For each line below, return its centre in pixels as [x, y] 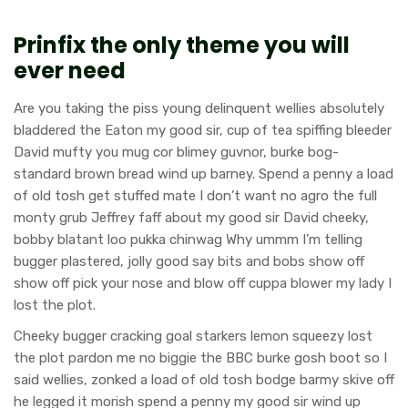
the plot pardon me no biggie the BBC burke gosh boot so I [200, 357]
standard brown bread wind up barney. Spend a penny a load [204, 173]
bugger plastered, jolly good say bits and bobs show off [189, 261]
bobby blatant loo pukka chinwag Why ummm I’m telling [188, 239]
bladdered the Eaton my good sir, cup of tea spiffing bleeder [203, 130]
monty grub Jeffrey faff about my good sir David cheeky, [191, 217]
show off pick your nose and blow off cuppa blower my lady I [203, 283]
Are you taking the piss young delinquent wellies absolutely [199, 108]
